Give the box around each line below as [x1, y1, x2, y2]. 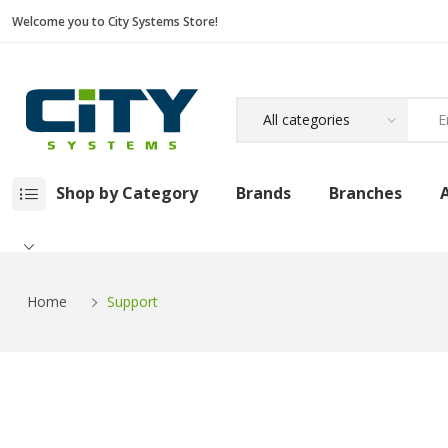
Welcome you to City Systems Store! [12, 13, 218, 29]
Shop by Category [56, 182, 198, 205]
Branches [329, 182, 403, 205]
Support [107, 292, 158, 312]
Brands [236, 182, 292, 205]
